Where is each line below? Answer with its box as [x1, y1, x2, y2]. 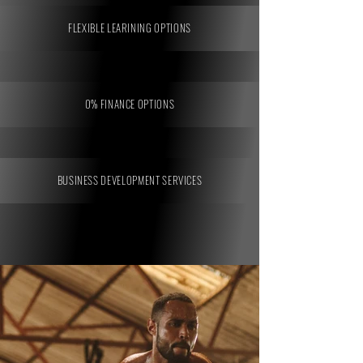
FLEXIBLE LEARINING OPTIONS [68, 19, 191, 36]
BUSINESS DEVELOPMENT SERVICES [57, 172, 203, 188]
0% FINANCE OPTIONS [84, 96, 175, 112]
